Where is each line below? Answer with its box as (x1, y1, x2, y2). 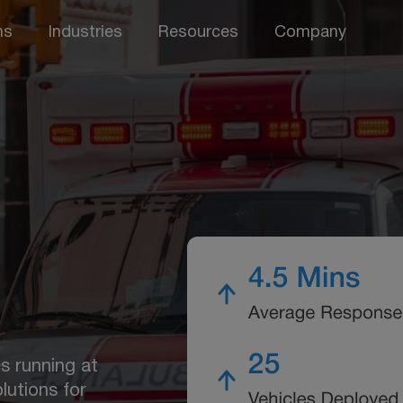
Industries (48, 25, 122, 40)
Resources (157, 25, 238, 40)
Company (273, 25, 346, 40)
